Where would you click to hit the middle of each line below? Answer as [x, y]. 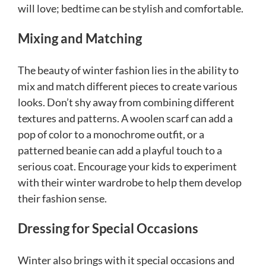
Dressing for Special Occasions [108, 229]
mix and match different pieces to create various [128, 86]
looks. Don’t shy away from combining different [126, 102]
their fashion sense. [62, 199]
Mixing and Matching [80, 39]
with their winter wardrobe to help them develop [130, 183]
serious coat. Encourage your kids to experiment [127, 167]
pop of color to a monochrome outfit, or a [111, 134]
